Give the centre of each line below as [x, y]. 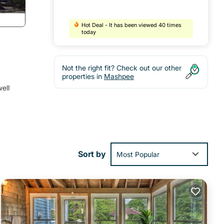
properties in [83, 76]
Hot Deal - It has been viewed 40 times [132, 25]
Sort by [92, 154]
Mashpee [119, 76]
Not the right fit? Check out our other [122, 68]
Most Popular [138, 154]
